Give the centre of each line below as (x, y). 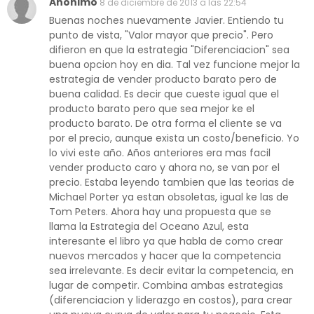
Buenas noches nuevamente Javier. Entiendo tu (166, 21)
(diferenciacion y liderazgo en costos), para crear (171, 300)
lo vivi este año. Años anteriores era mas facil (160, 153)
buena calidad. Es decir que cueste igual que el (164, 94)
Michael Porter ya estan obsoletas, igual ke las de (169, 197)
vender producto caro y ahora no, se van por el (164, 168)
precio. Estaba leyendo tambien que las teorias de (172, 183)
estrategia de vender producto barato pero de (163, 80)
